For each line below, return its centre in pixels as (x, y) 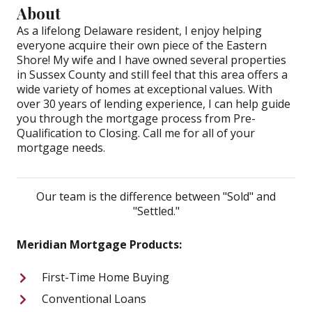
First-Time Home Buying (105, 278)
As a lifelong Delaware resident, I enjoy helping (139, 30)
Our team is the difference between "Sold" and (156, 196)
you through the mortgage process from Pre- (136, 118)
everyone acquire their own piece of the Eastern (142, 45)
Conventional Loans (94, 299)
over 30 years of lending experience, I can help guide (154, 103)
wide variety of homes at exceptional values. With (145, 89)
